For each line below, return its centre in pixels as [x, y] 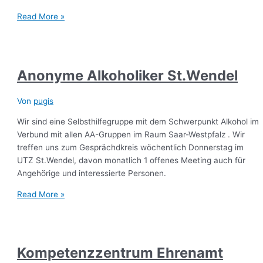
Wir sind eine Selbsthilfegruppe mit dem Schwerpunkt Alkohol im [138, 122]
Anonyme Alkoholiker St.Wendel [128, 75]
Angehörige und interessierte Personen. [92, 173]
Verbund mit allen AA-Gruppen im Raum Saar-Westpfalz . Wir [131, 135]
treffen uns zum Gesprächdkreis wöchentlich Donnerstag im [131, 148]
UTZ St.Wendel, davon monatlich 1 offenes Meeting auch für [131, 161]
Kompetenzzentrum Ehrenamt [120, 253]
